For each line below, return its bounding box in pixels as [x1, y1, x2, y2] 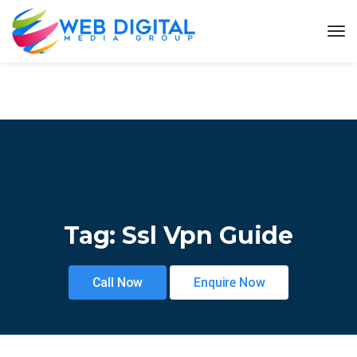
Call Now [92, 274, 143, 290]
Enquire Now [194, 274, 265, 290]
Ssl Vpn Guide [122, 220, 294, 250]
